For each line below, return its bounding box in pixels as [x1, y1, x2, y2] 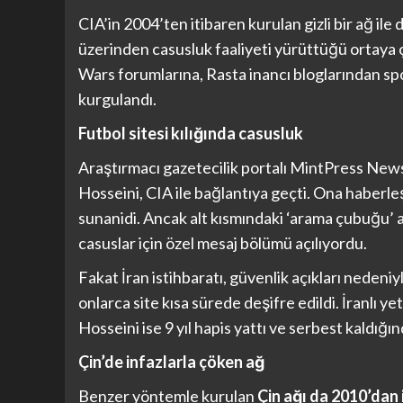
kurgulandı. [78, 89, 157, 110]
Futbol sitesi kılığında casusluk [78, 123, 303, 144]
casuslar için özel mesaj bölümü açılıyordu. [78, 233, 367, 254]
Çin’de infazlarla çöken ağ [78, 352, 264, 372]
